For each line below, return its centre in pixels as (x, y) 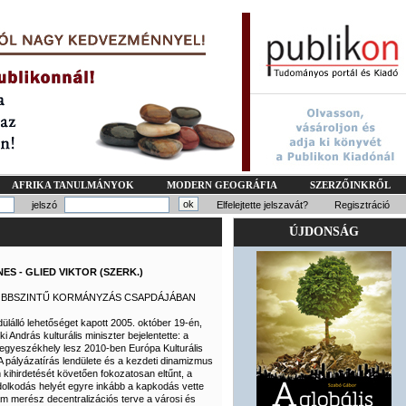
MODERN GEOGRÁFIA (222, 185)
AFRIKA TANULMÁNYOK (73, 185)
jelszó (44, 205)
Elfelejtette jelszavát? (262, 205)
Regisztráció (362, 205)
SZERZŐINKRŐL (350, 185)
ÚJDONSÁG (324, 232)
